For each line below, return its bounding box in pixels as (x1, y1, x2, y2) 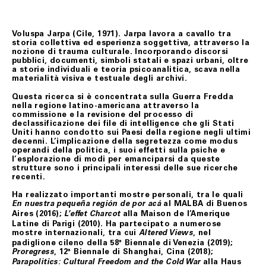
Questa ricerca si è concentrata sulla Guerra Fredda (12, 91, 233, 101)
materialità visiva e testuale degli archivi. (12, 74, 188, 83)
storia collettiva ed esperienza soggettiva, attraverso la (12, 38, 250, 47)
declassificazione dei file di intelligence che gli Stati (12, 118, 235, 128)
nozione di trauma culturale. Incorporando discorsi (12, 47, 229, 56)
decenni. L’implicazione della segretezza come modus (12, 136, 237, 145)
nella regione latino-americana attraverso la (12, 100, 199, 110)
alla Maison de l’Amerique (120, 209, 230, 218)
